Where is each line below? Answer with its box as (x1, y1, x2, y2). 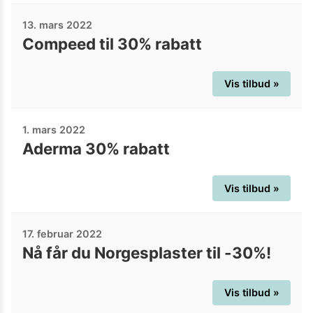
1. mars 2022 (22, 123, 85, 136)
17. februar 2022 (22, 228, 102, 240)
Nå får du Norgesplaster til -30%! (22, 243, 271, 263)
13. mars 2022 (22, 19, 92, 31)
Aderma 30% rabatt (22, 138, 170, 158)
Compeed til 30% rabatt (22, 34, 202, 54)
